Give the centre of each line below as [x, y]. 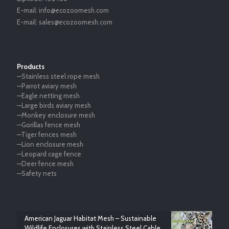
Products [31, 66]
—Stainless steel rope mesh [58, 76]
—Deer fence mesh [45, 164]
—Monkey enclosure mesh [56, 115]
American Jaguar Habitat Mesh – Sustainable [90, 218]
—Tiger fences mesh [47, 134]
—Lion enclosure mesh [50, 144]
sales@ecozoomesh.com [76, 22]
